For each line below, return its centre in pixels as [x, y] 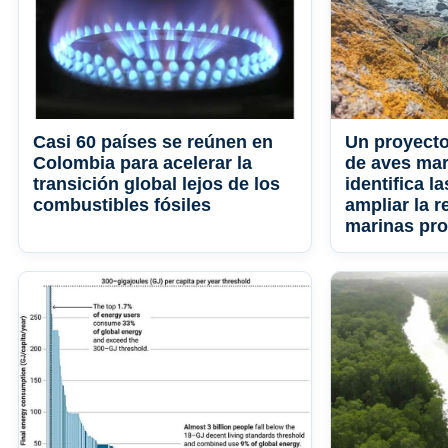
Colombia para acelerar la [142, 163]
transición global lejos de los [156, 184]
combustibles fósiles [122, 205]
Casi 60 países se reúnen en [153, 142]
